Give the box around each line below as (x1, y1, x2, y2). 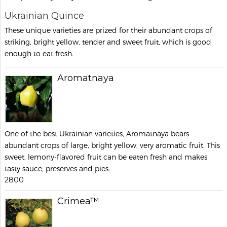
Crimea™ (57, 196, 99, 207)
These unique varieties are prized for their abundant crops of (5, 26, 212, 34)
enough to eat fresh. (5, 49, 73, 58)
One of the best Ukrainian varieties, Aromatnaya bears (5, 129, 189, 138)
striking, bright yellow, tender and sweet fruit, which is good (5, 37, 211, 46)
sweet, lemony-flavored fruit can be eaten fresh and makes (5, 153, 207, 161)
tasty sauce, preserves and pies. (5, 164, 110, 173)
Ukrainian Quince (5, 10, 84, 21)
